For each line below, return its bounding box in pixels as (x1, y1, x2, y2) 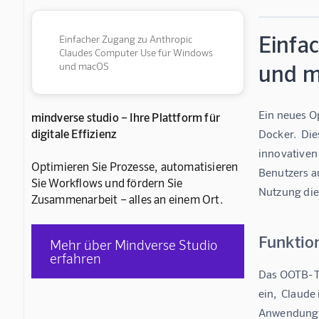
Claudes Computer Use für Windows (58, 46, 213, 59)
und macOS (58, 60, 109, 73)
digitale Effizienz (31, 126, 117, 141)
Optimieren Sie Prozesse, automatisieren (31, 159, 239, 174)
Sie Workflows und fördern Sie (31, 175, 183, 190)
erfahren (50, 250, 102, 267)
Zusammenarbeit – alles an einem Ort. (31, 192, 224, 206)
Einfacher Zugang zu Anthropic (58, 33, 192, 46)
